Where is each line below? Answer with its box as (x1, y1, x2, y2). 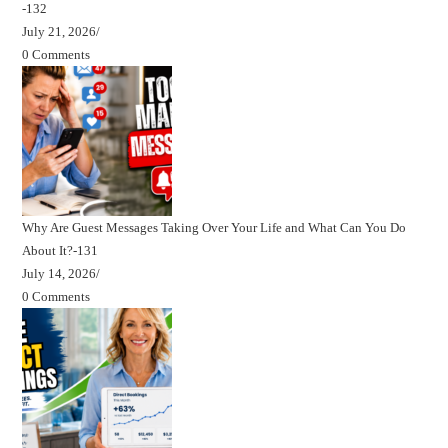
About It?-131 (22, 243, 99, 259)
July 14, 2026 (22, 266, 97, 282)
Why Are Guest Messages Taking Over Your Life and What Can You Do (22, 220, 407, 236)
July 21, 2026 (22, 24, 97, 40)
